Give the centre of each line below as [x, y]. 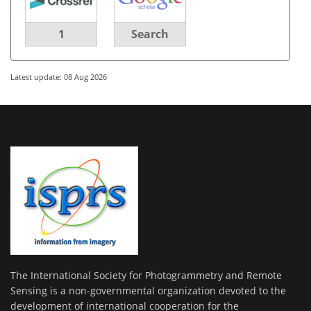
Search [150, 34]
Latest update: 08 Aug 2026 [59, 76]
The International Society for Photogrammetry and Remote [146, 276]
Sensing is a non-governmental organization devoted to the [148, 291]
